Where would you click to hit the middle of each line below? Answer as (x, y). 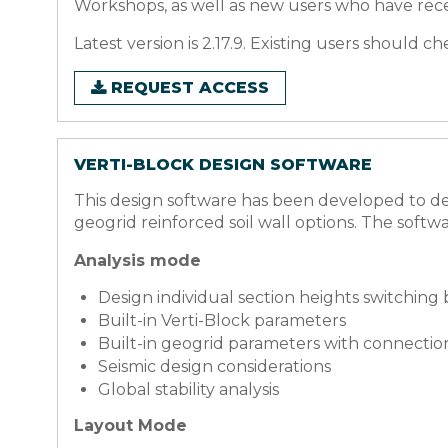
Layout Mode (130, 425)
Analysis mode (137, 260)
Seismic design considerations (214, 366)
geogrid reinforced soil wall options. (217, 222)
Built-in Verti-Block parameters (222, 320)
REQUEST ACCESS (190, 87)
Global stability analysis (188, 389)
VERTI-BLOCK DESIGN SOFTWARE (223, 164)
